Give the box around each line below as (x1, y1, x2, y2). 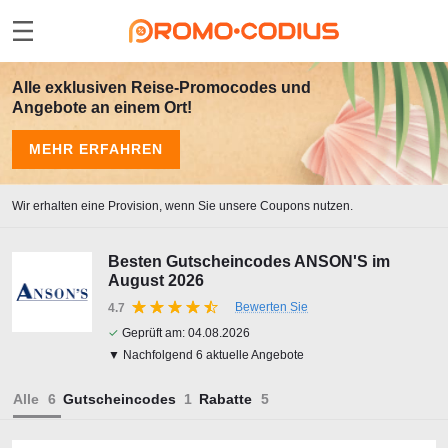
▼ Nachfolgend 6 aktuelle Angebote (108, 348, 304, 362)
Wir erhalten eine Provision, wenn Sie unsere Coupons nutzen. (12, 199, 353, 213)
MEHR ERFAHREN (29, 141, 163, 157)
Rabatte (199, 391, 252, 407)
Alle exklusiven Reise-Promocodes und (12, 79, 311, 96)
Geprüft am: (119, 326, 188, 340)
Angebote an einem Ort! (12, 99, 192, 116)
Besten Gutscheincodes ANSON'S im (108, 253, 390, 270)
